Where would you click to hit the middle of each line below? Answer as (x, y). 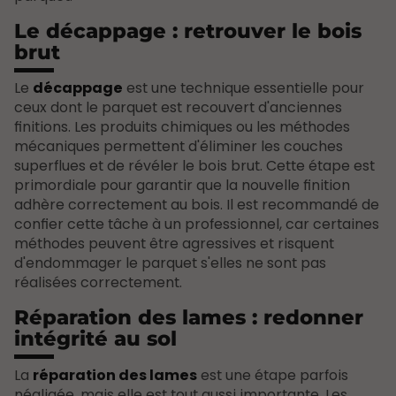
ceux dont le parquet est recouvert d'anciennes (178, 108)
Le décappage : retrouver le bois (188, 30)
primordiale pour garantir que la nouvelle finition (182, 186)
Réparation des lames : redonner (189, 318)
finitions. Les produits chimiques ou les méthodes (182, 127)
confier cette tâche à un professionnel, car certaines (197, 225)
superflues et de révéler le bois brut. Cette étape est (194, 166)
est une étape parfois (273, 376)
